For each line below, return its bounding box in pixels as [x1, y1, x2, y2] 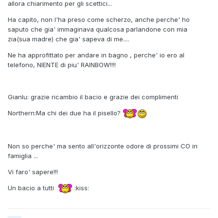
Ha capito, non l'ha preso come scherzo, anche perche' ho [8, 16, 190, 24]
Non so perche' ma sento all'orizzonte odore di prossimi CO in [8, 142, 198, 150]
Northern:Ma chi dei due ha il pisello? [8, 109, 123, 117]
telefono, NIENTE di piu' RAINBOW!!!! [8, 61, 116, 69]
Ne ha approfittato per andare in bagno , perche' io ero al [8, 51, 184, 59]
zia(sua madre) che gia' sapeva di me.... [8, 35, 129, 43]
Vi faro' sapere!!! [8, 168, 58, 176]
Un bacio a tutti [8, 184, 58, 192]
